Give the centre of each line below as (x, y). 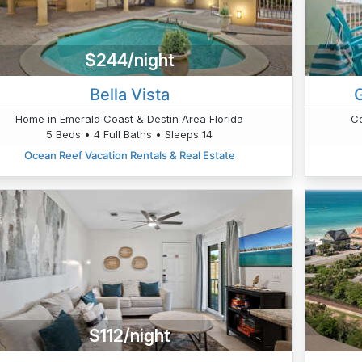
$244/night (129, 61)
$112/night (129, 335)
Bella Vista (129, 94)
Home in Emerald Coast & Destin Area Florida (130, 118)
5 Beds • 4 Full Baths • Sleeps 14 (130, 134)
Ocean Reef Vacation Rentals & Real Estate (129, 155)
